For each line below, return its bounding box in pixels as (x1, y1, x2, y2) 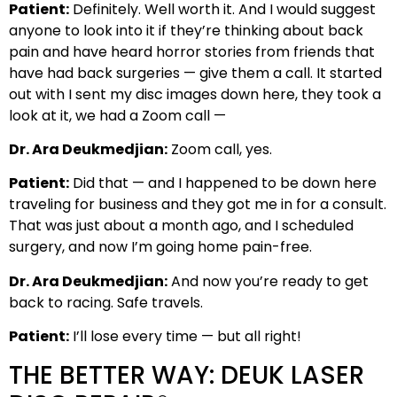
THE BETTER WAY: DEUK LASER (9, 357, 364, 393)
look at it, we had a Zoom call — (9, 105, 226, 126)
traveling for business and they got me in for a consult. (9, 194, 386, 215)
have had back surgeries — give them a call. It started (9, 62, 382, 83)
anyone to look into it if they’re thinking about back (9, 19, 363, 41)
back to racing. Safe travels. (9, 292, 203, 313)
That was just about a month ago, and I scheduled (9, 215, 354, 237)
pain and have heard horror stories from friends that (9, 41, 375, 62)
